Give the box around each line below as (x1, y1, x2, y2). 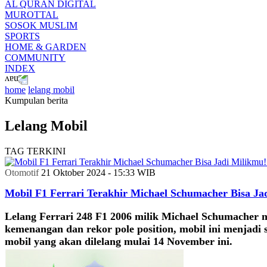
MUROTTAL (5, 10, 58, 20)
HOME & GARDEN (5, 42, 86, 52)
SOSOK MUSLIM (5, 20, 77, 30)
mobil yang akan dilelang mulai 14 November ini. (5, 235, 232, 247)
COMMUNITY (5, 52, 66, 63)
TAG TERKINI (5, 145, 66, 156)
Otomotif (5, 167, 39, 178)
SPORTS (5, 31, 40, 41)
